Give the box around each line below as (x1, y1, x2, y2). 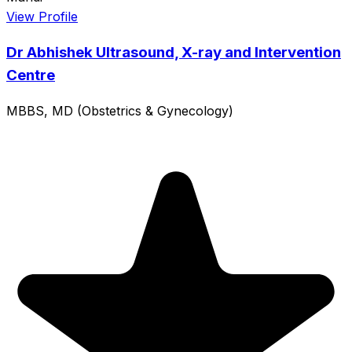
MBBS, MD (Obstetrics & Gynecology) (6, 103, 233, 119)
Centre (6, 66, 55, 85)
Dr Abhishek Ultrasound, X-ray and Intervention (6, 43, 341, 62)
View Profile (6, 8, 78, 24)
